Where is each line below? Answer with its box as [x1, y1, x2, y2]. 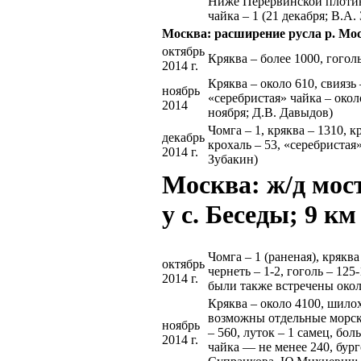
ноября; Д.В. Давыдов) [208, 106, 333, 120]
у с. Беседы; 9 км [162, 200, 356, 230]
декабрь [162, 131, 205, 145]
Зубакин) [208, 152, 258, 167]
